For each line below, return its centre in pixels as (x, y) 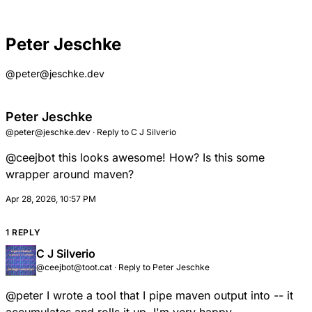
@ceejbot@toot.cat (74, 267)
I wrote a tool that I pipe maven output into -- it (168, 296)
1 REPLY (23, 233)
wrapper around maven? (70, 174)
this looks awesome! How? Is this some (160, 158)
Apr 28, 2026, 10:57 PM (51, 199)
